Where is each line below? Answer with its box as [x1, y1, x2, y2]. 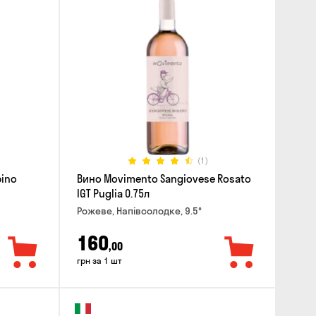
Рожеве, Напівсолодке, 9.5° [76, 204, 202, 217]
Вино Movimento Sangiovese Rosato [76, 171, 251, 186]
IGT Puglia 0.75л [76, 186, 150, 200]
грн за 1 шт [76, 255, 122, 267]
